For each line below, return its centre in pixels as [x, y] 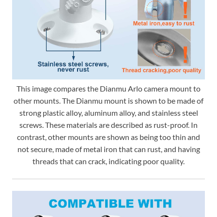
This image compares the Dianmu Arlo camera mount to [108, 89]
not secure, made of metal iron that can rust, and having [108, 149]
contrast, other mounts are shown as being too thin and [108, 137]
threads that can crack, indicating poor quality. [108, 161]
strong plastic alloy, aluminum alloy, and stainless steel [108, 113]
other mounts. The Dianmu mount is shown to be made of [108, 101]
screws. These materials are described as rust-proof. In [108, 125]
